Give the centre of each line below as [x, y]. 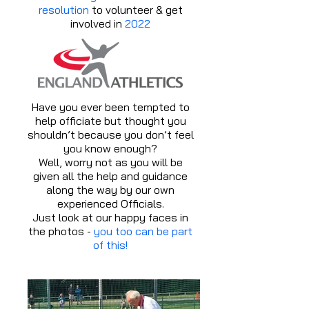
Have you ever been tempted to [110, 107]
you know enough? [110, 148]
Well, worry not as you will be [110, 162]
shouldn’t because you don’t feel [110, 134]
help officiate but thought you [110, 121]
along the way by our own [110, 190]
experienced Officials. [110, 203]
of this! [110, 245]
